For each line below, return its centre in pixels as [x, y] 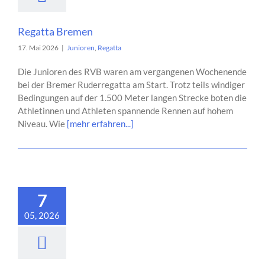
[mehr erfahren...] [100, 124]
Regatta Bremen [55, 31]
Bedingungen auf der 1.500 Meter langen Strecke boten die [132, 98]
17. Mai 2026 [38, 48]
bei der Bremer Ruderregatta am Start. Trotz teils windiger [131, 85]
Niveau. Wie [42, 124]
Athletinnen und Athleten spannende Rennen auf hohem [125, 111]
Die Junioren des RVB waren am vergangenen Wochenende [132, 72]
